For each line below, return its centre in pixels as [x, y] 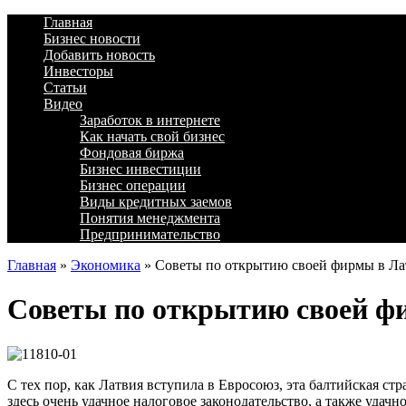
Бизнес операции [133, 185]
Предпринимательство [150, 234]
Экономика [106, 265]
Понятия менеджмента [150, 218]
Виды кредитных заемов [156, 202]
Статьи [65, 87]
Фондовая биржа [132, 153]
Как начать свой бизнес [152, 136]
